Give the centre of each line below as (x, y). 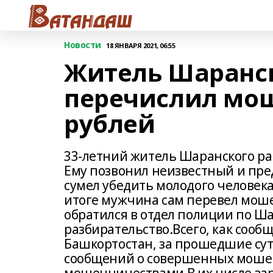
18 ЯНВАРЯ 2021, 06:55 (141, 45)
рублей (110, 123)
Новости (83, 45)
